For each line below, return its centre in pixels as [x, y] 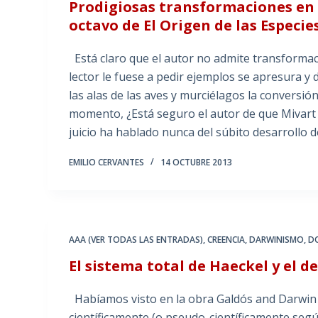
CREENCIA [226, 240]
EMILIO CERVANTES [107, 163]
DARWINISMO [277, 240]
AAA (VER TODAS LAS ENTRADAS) [136, 240]
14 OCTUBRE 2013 [197, 163]
